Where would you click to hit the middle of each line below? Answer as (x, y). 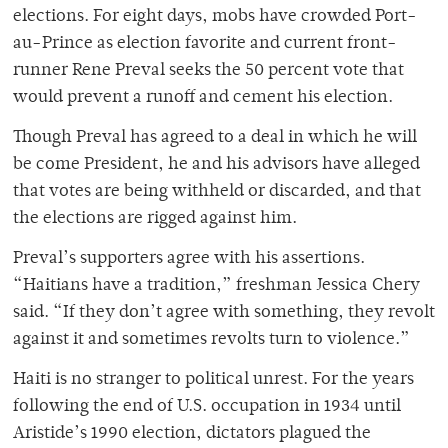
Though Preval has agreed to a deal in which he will (215, 138)
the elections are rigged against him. (155, 219)
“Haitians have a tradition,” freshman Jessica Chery (216, 286)
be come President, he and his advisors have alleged (216, 165)
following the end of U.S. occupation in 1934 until (207, 407)
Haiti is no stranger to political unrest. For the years (213, 380)
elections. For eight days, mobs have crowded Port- (215, 17)
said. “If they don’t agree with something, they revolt (224, 313)
